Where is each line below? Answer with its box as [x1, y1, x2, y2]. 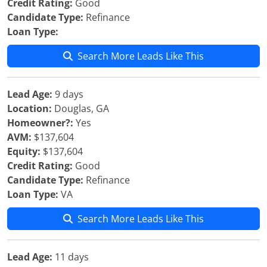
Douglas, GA [52, 102, 109, 115]
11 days [52, 250, 89, 263]
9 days [52, 88, 83, 101]
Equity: [7, 145, 41, 158]
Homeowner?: [7, 116, 73, 129]
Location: [7, 102, 52, 115]
